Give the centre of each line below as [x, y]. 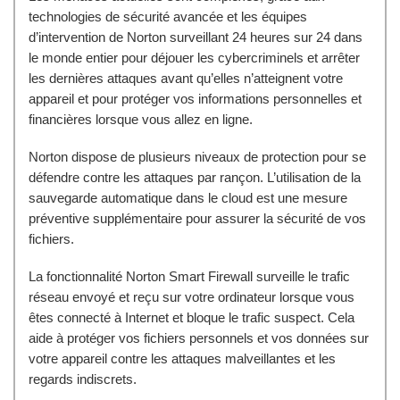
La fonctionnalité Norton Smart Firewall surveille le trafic [189, 276]
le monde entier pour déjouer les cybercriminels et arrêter [194, 58]
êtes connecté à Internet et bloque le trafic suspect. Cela [192, 317]
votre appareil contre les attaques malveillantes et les [182, 358]
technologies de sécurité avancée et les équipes [168, 17]
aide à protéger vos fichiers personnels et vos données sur [199, 337]
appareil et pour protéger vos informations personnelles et [195, 99]
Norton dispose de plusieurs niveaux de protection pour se [197, 157]
